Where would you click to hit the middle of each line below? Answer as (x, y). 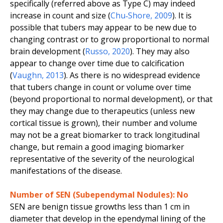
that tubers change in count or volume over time (101, 87)
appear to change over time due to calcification (97, 63)
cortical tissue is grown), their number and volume (104, 123)
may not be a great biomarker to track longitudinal (105, 135)
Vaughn (27, 75)
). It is (182, 16)
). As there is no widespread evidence (132, 75)
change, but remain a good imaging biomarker (97, 147)
